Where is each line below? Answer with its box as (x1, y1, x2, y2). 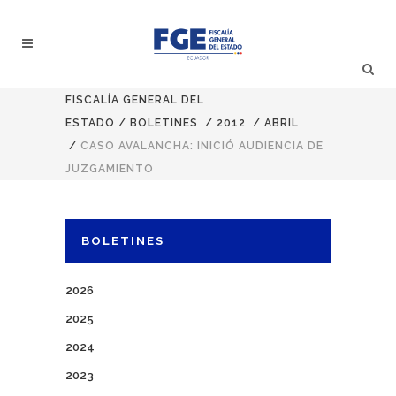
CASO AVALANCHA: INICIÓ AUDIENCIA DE (80, 140, 324, 152)
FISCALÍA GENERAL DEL (65, 94, 204, 106)
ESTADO (65, 117, 115, 129)
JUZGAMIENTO (65, 163, 154, 175)
